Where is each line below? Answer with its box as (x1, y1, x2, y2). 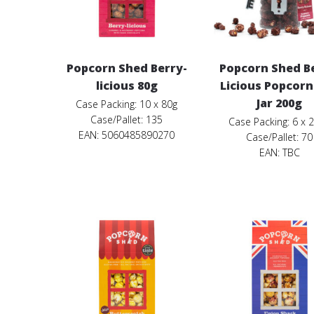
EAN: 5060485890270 (78, 128, 175, 142)
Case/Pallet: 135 (90, 113, 163, 127)
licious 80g (95, 78, 158, 94)
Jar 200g (257, 95, 303, 111)
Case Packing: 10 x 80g (76, 97, 178, 111)
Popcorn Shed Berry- (66, 60, 187, 76)
